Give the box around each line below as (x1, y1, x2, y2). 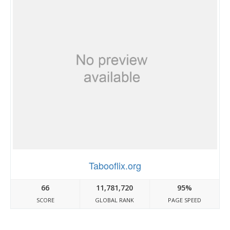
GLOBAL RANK (95, 196, 135, 204)
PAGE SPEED (167, 196, 201, 204)
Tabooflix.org (89, 158, 141, 172)
